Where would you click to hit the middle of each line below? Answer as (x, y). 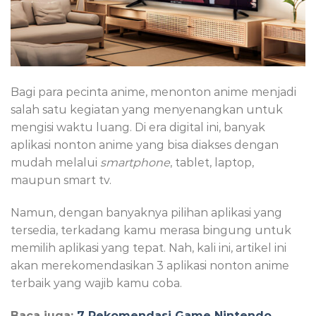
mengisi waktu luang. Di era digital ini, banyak (138, 128)
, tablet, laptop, (212, 163)
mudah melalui (55, 163)
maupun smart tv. (61, 181)
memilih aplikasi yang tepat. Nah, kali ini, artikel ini (148, 248)
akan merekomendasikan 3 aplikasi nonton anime (150, 266)
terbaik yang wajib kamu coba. (96, 284)
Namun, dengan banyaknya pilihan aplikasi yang (146, 213)
